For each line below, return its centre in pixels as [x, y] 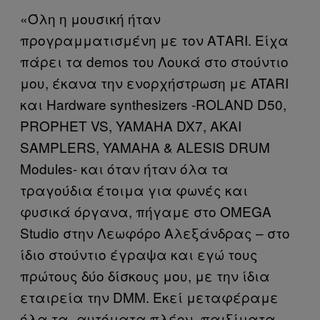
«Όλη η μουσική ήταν [90, 18]
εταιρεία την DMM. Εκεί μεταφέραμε [149, 296]
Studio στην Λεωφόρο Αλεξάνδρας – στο [155, 232]
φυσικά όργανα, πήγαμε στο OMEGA [146, 211]
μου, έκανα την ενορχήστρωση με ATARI [154, 82]
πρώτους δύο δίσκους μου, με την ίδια [145, 275]
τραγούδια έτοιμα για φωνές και [134, 189]
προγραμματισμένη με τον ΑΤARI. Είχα [154, 39]
